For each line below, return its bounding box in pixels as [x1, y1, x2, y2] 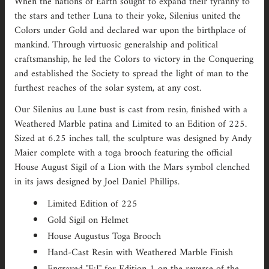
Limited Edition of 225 [47, 195, 138, 213]
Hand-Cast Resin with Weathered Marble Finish [47, 244, 233, 261]
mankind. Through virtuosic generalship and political [14, 36, 218, 53]
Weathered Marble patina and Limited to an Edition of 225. [14, 115, 247, 133]
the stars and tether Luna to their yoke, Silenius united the [14, 7, 241, 25]
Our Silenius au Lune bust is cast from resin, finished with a [14, 101, 247, 118]
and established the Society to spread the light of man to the [14, 65, 249, 82]
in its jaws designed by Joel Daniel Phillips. [14, 173, 180, 190]
